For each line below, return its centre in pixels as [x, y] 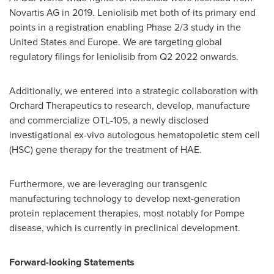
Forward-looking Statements [72, 262]
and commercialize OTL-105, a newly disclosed [109, 120]
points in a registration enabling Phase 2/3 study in [118, 27]
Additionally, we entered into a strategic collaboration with [134, 91]
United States [38, 42]
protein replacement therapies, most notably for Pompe [127, 213]
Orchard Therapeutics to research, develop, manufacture [130, 106]
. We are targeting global [170, 42]
